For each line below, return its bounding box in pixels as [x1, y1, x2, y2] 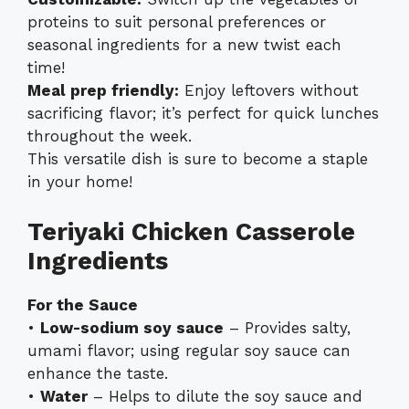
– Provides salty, [224, 318, 351, 337]
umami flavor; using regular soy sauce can [27, 341, 351, 360]
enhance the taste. [27, 363, 168, 383]
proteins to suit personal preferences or [27, 13, 326, 32]
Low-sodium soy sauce [40, 318, 224, 337]
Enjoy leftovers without [179, 81, 359, 100]
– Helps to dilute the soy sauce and [88, 386, 362, 405]
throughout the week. [27, 127, 192, 146]
